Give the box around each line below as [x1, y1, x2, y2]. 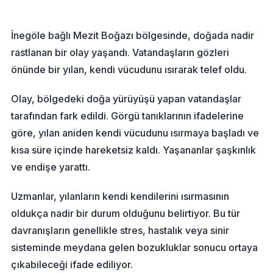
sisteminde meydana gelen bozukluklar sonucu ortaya [11, 241, 258, 254]
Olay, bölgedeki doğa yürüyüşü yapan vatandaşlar [11, 93, 242, 105]
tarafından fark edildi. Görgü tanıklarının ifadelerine [11, 110, 244, 122]
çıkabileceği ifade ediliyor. [11, 258, 133, 271]
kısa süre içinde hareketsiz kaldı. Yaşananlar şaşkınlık [11, 144, 257, 157]
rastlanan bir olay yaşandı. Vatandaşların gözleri [11, 46, 230, 59]
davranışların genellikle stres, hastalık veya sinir [11, 224, 230, 237]
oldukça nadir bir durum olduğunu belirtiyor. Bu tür [11, 207, 241, 220]
